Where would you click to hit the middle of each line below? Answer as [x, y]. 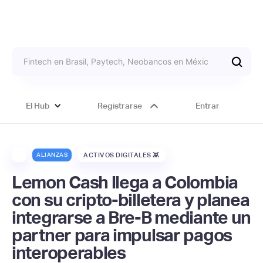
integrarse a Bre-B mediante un [131, 218]
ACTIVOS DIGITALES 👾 [122, 155]
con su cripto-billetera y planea [131, 200]
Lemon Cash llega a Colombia [125, 182]
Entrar [207, 106]
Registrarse [119, 106]
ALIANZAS [52, 154]
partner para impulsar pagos [122, 235]
